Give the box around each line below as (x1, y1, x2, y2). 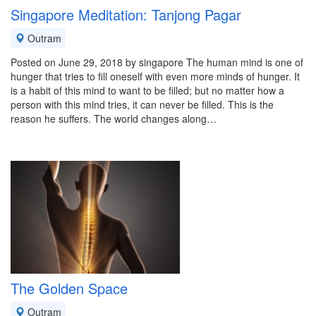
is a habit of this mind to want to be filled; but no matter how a (11, 83, 284, 97)
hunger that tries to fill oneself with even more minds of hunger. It (11, 69, 300, 83)
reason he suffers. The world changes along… (11, 111, 217, 126)
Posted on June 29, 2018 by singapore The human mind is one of (11, 55, 303, 69)
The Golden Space (11, 278, 128, 298)
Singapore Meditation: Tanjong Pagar (11, 4, 241, 25)
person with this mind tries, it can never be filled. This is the (11, 97, 274, 111)
